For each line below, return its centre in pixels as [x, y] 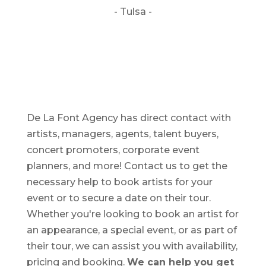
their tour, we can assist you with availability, [132, 246]
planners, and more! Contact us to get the [127, 166]
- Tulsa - [133, 11]
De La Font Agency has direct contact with [129, 118]
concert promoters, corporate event [113, 150]
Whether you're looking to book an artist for [132, 214]
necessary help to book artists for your [119, 182]
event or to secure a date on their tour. [118, 198]
